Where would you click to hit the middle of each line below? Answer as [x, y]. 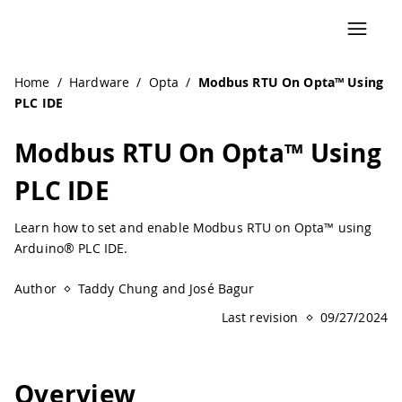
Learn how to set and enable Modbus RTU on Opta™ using [193, 227]
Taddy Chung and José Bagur [166, 288]
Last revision [260, 317]
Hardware [99, 82]
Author [35, 288]
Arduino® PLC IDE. [71, 248]
